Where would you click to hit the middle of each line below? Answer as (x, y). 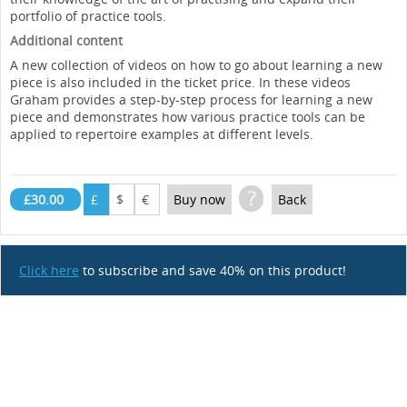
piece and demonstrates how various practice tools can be (188, 117)
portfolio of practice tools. (90, 16)
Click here (49, 270)
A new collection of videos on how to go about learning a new (196, 65)
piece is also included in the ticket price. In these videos (180, 82)
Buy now (199, 199)
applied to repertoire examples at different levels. (162, 134)
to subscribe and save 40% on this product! (213, 270)
